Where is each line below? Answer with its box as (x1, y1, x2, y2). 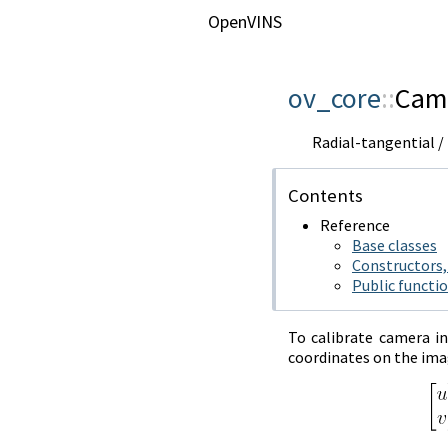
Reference (319, 215, 390, 235)
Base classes (351, 235, 437, 255)
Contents (287, 184, 363, 207)
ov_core (287, 80, 381, 116)
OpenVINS (208, 10, 282, 33)
